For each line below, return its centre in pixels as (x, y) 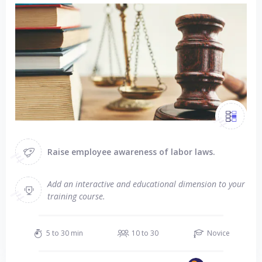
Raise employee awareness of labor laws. (131, 152)
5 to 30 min (65, 233)
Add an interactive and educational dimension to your (146, 184)
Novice (218, 233)
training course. (76, 196)
